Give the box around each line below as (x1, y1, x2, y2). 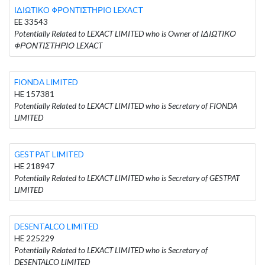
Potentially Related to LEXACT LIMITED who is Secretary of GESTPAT (14, 173, 240, 183)
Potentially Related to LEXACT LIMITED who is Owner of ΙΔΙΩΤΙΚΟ (14, 28, 236, 38)
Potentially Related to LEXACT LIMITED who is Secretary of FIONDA (14, 101, 237, 111)
